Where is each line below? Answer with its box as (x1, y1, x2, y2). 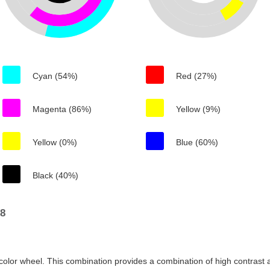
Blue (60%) (176, 137, 218, 147)
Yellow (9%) (176, 104, 221, 114)
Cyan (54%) (33, 71, 78, 81)
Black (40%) (33, 171, 78, 180)
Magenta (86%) (33, 104, 92, 114)
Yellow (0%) (33, 137, 77, 147)
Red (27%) (176, 71, 217, 81)
